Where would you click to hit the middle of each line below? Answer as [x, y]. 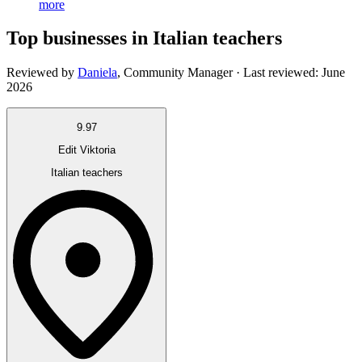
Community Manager [178, 73]
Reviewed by [40, 73]
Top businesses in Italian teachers [144, 38]
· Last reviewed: [277, 73]
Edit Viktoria [86, 150]
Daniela [97, 73]
